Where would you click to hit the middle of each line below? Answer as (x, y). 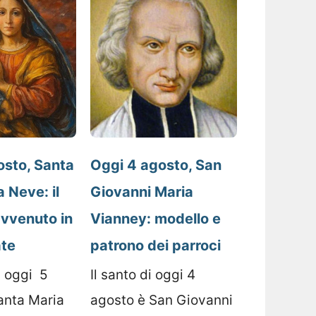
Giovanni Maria (142, 192)
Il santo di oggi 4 (143, 274)
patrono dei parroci (156, 245)
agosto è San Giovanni (162, 300)
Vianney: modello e (156, 218)
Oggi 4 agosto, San (156, 165)
